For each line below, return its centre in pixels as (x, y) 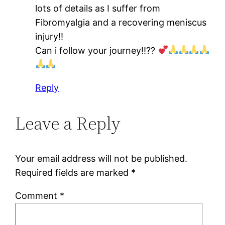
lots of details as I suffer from (98, 8)
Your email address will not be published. (101, 158)
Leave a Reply (68, 123)
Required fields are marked (73, 172)
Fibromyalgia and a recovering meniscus (121, 22)
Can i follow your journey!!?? (97, 50)
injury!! (49, 36)
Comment (38, 195)
